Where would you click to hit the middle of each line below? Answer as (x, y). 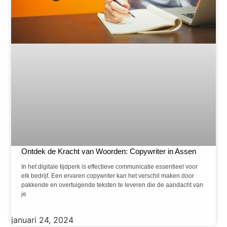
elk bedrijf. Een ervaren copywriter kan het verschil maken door (108, 176)
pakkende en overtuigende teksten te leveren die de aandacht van (112, 185)
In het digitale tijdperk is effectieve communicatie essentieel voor (110, 167)
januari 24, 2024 (43, 220)
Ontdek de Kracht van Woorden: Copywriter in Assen (109, 151)
